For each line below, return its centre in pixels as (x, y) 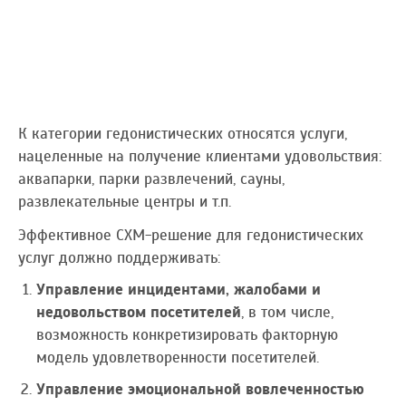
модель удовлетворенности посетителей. (178, 357)
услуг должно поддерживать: (119, 257)
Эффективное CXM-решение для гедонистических (191, 235)
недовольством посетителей (139, 312)
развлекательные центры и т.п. (125, 201)
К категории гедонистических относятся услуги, (183, 133)
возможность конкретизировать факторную (187, 334)
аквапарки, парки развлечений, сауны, (151, 179)
